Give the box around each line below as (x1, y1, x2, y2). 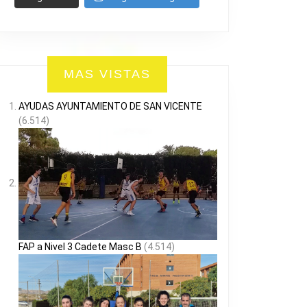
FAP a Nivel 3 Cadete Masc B (19, 241, 142, 253)
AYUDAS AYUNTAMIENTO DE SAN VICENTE (19, 101, 202, 112)
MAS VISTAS (63, 67, 151, 82)
